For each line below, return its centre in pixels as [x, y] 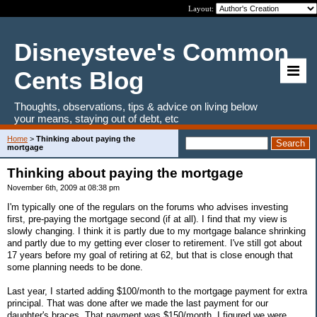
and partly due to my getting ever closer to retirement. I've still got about [155, 243]
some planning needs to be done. [75, 267]
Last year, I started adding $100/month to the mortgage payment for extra [157, 291]
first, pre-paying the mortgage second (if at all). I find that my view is [147, 219]
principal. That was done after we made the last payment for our [138, 303]
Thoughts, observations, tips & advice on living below [136, 106]
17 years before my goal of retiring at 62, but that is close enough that [150, 255]
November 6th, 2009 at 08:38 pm [63, 188]
